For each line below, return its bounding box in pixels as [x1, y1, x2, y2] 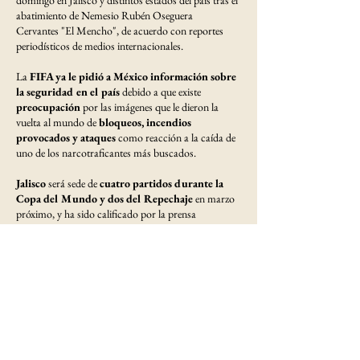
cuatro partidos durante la [100, 175, 223, 190]
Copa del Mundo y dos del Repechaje [16, 190, 195, 206]
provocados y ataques [16, 129, 116, 145]
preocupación [16, 99, 80, 114]
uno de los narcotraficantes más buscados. [16, 145, 196, 160]
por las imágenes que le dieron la [80, 99, 219, 114]
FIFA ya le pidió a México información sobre [30, 68, 236, 84]
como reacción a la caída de [116, 129, 235, 145]
